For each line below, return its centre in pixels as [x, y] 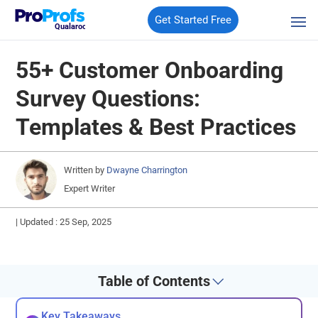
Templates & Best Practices [156, 127]
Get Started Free [193, 20]
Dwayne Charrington [147, 170]
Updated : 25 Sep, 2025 [66, 222]
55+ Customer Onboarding [150, 71]
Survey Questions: [108, 99]
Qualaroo [70, 27]
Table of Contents [154, 281]
